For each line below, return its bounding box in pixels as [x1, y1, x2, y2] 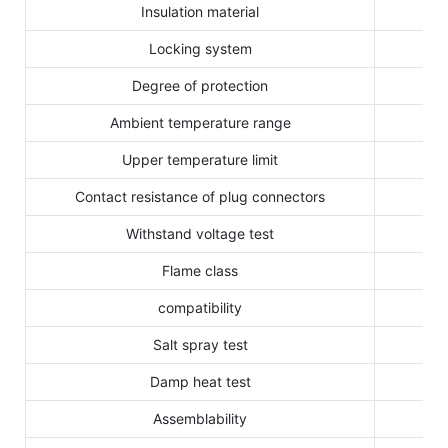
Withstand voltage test [126, 224, 274, 242]
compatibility [158, 298, 242, 316]
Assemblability [153, 409, 247, 427]
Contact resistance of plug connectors [75, 187, 325, 205]
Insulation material [141, 2, 259, 20]
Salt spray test [152, 335, 248, 353]
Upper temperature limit [122, 150, 278, 168]
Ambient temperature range [109, 113, 291, 131]
